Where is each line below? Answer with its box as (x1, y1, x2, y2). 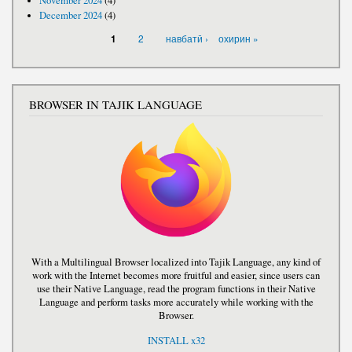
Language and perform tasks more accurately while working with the (38, 295, 313, 310)
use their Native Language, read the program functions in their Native (36, 282, 316, 296)
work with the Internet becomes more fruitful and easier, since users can (32, 269, 320, 283)
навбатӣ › (165, 31, 208, 46)
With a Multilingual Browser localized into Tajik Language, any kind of (31, 255, 321, 269)
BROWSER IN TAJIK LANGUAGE (29, 97, 202, 113)
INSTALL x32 (147, 334, 205, 348)
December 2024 (38, 9, 102, 23)
